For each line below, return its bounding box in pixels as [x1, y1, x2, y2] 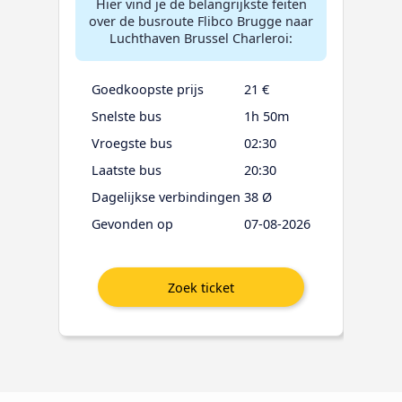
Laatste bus [92, 162, 162, 179]
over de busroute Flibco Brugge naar [89, 13, 313, 31]
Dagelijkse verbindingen [92, 188, 240, 206]
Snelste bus [92, 108, 162, 126]
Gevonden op [92, 215, 173, 233]
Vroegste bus [92, 135, 172, 153]
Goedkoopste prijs [92, 81, 204, 99]
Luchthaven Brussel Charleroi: [109, 30, 293, 48]
